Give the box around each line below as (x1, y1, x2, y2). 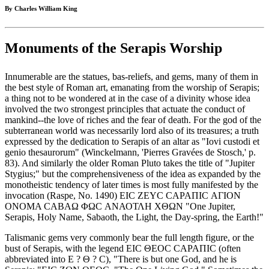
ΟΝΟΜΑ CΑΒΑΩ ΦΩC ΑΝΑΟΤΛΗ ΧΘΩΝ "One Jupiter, (5, 201, 235, 212)
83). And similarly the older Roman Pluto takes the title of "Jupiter (5, 158, 255, 169)
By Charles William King (5, 5, 77, 13)
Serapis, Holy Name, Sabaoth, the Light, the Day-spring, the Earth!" (5, 212, 264, 223)
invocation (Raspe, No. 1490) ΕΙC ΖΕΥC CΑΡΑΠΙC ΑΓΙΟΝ (5, 190, 241, 201)
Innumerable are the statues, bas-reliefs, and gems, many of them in (5, 71, 258, 82)
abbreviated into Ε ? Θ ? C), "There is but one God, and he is (5, 254, 237, 265)
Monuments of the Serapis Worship (5, 40, 222, 56)
